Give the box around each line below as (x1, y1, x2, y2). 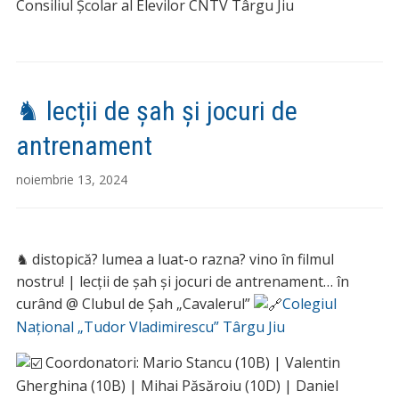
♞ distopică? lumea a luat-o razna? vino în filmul (15, 248, 334, 269)
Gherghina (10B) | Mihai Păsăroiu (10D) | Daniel (15, 376, 338, 396)
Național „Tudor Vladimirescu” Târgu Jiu (15, 317, 285, 338)
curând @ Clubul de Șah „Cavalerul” (15, 293, 254, 313)
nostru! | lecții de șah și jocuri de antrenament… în (15, 271, 349, 291)
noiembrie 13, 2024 (15, 170, 127, 188)
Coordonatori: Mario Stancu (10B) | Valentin (41, 353, 340, 373)
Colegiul (281, 293, 337, 313)
